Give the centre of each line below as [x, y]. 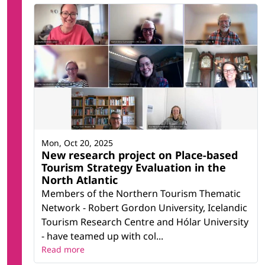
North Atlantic [80, 180]
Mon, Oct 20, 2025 [77, 143]
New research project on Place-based [140, 155]
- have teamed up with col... [102, 236]
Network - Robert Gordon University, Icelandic [144, 208]
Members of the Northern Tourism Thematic [141, 194]
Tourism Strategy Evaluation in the [134, 168]
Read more [63, 250]
